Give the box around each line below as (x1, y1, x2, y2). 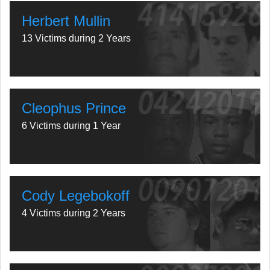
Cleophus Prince (22, 100, 126, 116)
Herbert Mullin (22, 13, 110, 29)
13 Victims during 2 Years (22, 33, 131, 43)
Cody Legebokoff (22, 187, 130, 204)
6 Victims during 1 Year (22, 121, 121, 131)
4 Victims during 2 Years (22, 208, 125, 218)
